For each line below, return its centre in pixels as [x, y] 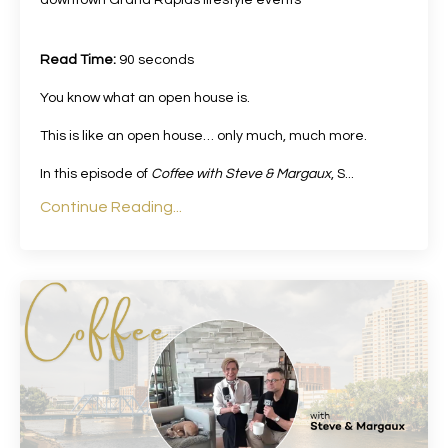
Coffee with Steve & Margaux [241, 173]
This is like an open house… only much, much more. [203, 135]
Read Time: [78, 59]
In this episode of [95, 173]
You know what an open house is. [145, 97]
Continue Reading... [111, 206]
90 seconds [155, 59]
